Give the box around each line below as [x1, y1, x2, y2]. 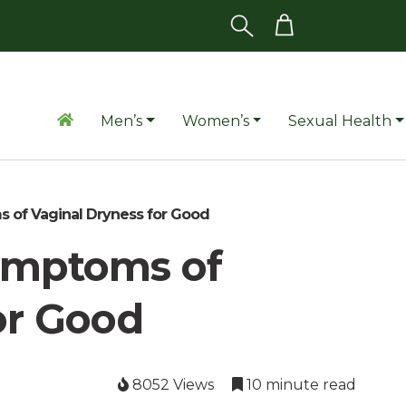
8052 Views [128, 376, 214, 393]
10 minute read [242, 376, 356, 393]
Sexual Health [288, 112, 392, 130]
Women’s [181, 112, 249, 130]
